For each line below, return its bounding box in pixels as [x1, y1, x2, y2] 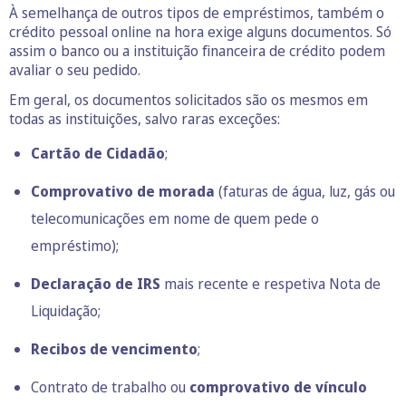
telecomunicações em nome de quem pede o [31, 208, 319, 229]
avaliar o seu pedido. [9, 60, 140, 81]
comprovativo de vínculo [189, 377, 367, 398]
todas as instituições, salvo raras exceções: [9, 109, 280, 130]
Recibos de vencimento [31, 339, 198, 360]
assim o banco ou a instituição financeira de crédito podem [9, 41, 385, 62]
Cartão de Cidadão [31, 143, 165, 164]
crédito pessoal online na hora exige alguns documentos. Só [9, 22, 391, 43]
